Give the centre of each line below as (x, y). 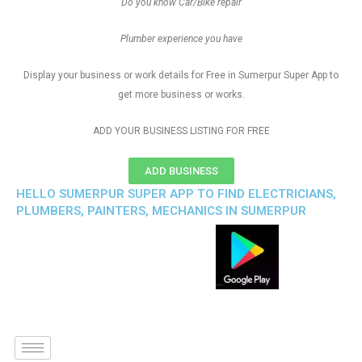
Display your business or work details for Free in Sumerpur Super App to (181, 75)
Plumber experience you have (181, 39)
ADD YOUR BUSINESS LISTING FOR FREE (181, 131)
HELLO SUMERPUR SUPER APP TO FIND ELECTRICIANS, (176, 194)
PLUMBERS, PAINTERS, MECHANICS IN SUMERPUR (161, 211)
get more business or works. (181, 95)
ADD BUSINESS (181, 171)
